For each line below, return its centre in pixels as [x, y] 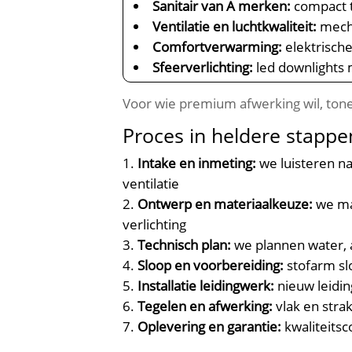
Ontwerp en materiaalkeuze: [225, 204]
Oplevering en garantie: [210, 327]
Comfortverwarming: [218, 47]
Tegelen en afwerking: [205, 306]
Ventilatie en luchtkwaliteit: [235, 27]
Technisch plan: [185, 245]
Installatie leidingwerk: [206, 286]
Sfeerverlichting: [203, 68]
